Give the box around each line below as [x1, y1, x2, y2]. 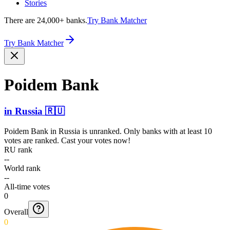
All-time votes [4, 182, 50, 191]
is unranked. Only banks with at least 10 [80, 126, 212, 136]
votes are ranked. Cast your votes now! [4, 136, 130, 145]
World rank [4, 163, 41, 172]
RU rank [4, 145, 32, 154]
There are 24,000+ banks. [4, 16, 87, 25]
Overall [4, 207, 28, 216]
